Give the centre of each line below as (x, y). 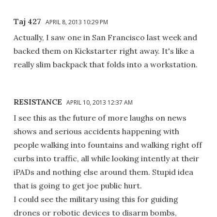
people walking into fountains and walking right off (108, 145)
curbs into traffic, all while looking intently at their (106, 158)
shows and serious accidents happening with (96, 131)
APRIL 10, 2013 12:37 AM (100, 102)
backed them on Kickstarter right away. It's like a (104, 51)
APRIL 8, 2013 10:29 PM (77, 22)
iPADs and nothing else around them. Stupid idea (103, 172)
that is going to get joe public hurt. (78, 185)
